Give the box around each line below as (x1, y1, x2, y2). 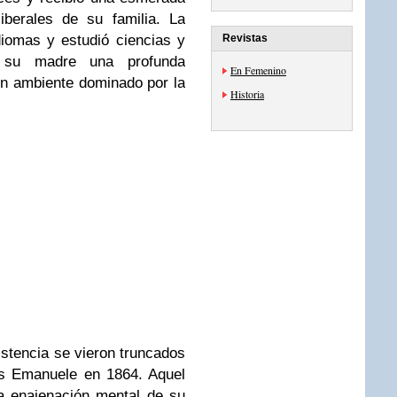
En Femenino (230, 63, 286, 77)
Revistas (222, 32, 268, 44)
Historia (230, 87, 264, 101)
